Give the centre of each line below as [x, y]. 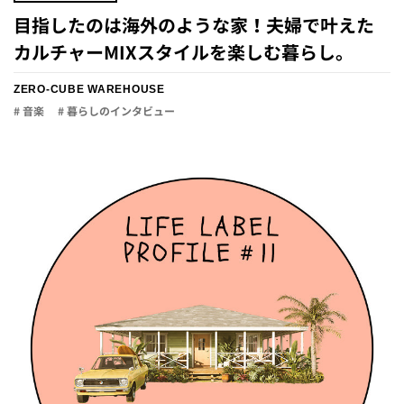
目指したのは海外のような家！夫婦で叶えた [194, 25]
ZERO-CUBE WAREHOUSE [89, 89]
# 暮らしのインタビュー [116, 111]
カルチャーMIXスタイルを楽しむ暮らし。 [184, 52]
